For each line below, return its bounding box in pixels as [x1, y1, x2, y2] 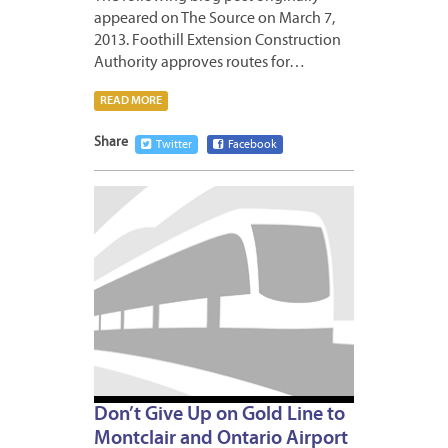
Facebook [228, 138, 277, 151]
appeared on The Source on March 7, [94, 10, 335, 27]
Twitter [156, 138, 192, 151]
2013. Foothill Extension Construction [94, 32, 341, 49]
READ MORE [100, 94, 162, 107]
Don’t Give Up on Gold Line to [94, 405, 345, 426]
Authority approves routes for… [94, 54, 305, 71]
